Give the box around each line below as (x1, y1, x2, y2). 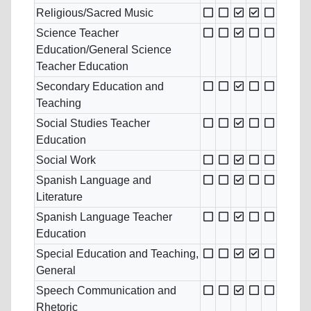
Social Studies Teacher (36, 117, 150, 130)
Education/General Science (36, 44, 171, 56)
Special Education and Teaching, (36, 248, 199, 260)
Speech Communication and (36, 285, 176, 297)
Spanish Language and (36, 174, 151, 187)
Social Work (36, 154, 96, 167)
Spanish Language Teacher (36, 211, 172, 224)
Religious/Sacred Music (36, 7, 153, 19)
